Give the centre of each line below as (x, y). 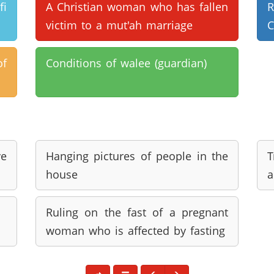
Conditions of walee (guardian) (126, 63)
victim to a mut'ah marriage (119, 25)
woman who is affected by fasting (135, 231)
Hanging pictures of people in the (137, 156)
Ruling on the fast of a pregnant (137, 212)
